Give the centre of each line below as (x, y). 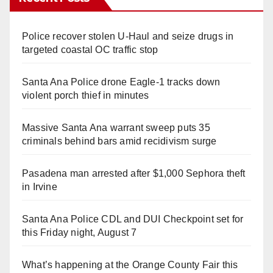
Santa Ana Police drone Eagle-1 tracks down (121, 82)
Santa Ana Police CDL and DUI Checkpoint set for (133, 219)
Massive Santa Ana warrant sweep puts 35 (116, 127)
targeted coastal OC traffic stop (90, 49)
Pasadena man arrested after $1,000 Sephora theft (134, 173)
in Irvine (40, 186)
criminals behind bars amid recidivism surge (119, 141)
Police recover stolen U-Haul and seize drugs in (128, 36)
